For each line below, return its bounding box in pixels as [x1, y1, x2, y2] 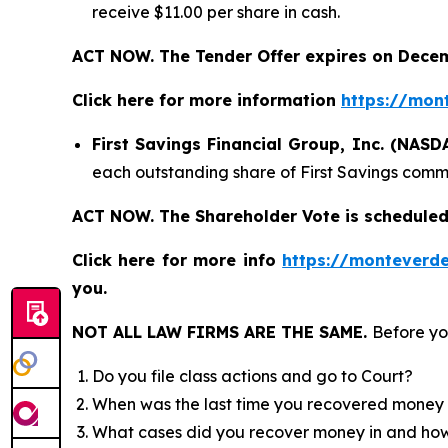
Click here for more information [72, 89, 341, 110]
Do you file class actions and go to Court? [92, 365, 413, 386]
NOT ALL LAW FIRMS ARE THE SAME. [72, 321, 372, 342]
